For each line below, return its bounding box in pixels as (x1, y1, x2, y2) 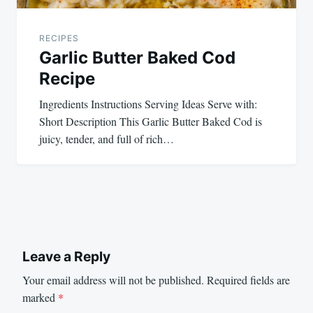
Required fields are (207, 272, 290, 288)
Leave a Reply (22, 247, 110, 265)
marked (22, 290, 58, 305)
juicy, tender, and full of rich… (39, 131, 174, 146)
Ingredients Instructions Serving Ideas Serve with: (39, 96, 257, 111)
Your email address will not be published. (22, 272, 204, 288)
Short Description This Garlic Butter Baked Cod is (39, 113, 262, 129)
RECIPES (39, 32, 79, 43)
